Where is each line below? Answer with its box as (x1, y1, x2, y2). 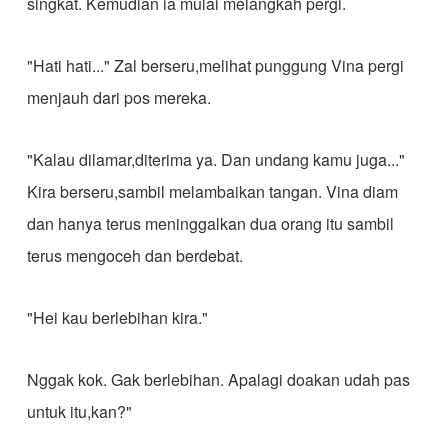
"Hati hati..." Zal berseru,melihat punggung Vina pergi (26, 54, 404, 77)
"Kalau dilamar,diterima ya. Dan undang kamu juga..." (26, 148, 405, 171)
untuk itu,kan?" (26, 400, 132, 423)
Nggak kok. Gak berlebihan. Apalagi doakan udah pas (26, 368, 410, 391)
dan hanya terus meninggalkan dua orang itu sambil (26, 212, 394, 235)
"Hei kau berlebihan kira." (26, 306, 208, 329)
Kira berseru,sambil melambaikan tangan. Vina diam (26, 180, 398, 203)
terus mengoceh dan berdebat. (26, 244, 243, 267)
